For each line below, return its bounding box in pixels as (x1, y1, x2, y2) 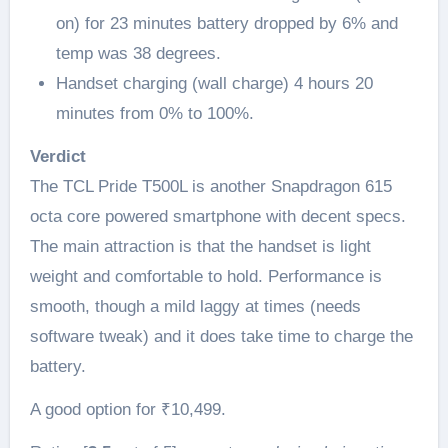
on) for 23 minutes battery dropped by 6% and (55, 13, 398, 33)
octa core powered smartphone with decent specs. (29, 206, 406, 226)
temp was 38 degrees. (55, 43, 221, 63)
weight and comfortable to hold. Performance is (29, 266, 382, 286)
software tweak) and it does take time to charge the (29, 326, 413, 346)
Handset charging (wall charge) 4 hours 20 (55, 73, 373, 93)
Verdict (29, 146, 86, 166)
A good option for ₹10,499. (29, 399, 226, 419)
